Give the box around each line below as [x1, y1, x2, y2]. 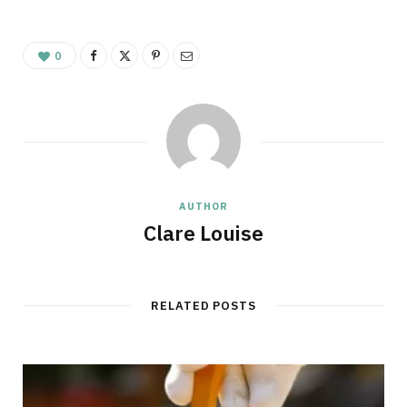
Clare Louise [144, 219, 263, 247]
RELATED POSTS [150, 298, 257, 314]
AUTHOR [179, 200, 228, 213]
